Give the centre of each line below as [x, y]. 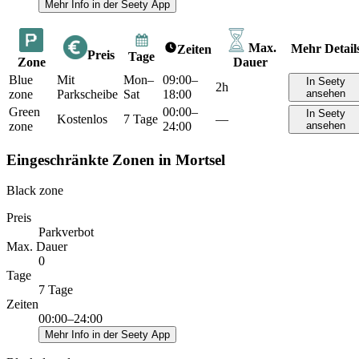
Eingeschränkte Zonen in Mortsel [116, 159]
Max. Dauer [37, 247]
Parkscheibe [87, 94]
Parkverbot [66, 232]
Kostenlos [82, 119]
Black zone [35, 191]
